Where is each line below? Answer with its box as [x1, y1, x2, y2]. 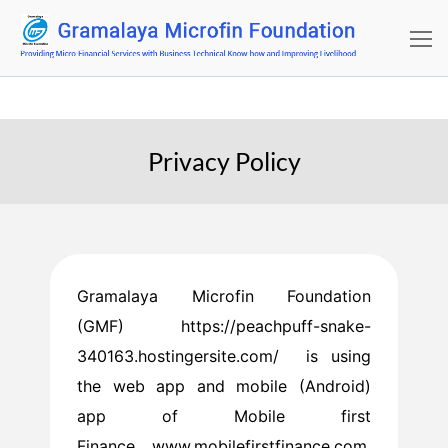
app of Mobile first [77, 405, 371, 426]
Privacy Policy [147, 145, 301, 176]
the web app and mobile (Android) [77, 375, 371, 396]
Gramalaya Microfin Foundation [77, 285, 371, 306]
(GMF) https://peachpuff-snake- [77, 315, 371, 336]
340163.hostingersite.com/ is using [77, 345, 371, 366]
